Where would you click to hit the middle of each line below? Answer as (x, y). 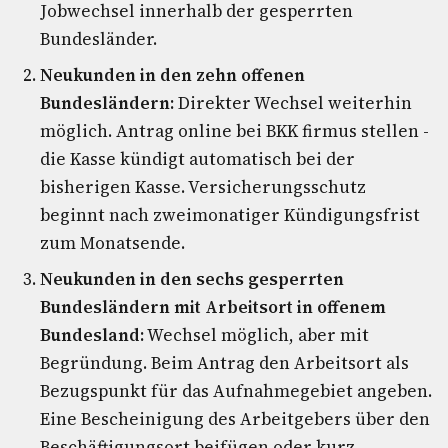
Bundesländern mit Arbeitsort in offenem (213, 307)
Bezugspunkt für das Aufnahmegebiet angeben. (236, 391)
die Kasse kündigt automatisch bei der (197, 159)
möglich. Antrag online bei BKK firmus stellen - (234, 131)
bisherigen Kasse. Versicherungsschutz (203, 187)
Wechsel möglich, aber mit (256, 335)
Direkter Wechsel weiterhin (293, 103)
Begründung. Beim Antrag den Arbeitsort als (224, 363)
